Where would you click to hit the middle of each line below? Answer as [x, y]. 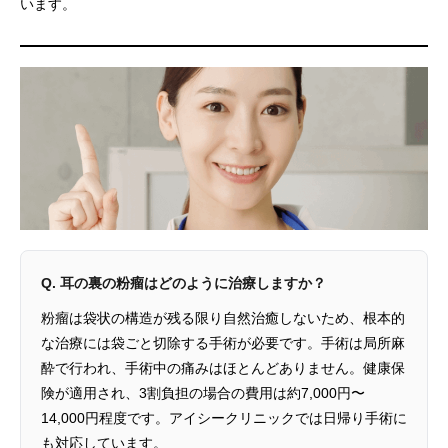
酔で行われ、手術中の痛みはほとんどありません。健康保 [223, 368]
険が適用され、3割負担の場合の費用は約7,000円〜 [203, 393]
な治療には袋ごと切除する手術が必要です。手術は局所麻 [223, 343]
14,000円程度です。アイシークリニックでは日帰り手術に [224, 418]
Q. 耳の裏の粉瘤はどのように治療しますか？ [183, 283]
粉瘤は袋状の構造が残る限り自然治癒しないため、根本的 [223, 318]
